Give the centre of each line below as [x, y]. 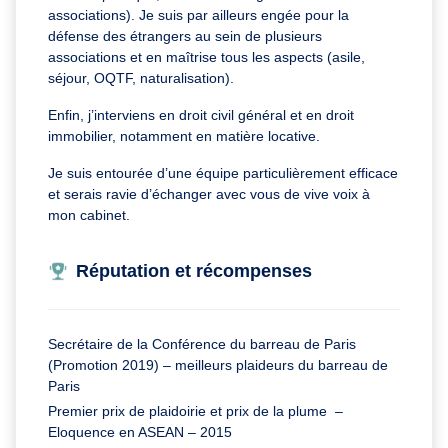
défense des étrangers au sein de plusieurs [185, 35]
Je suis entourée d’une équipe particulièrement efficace [223, 172]
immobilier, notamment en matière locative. [186, 135]
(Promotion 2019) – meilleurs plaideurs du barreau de [218, 364]
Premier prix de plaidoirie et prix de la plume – [195, 410]
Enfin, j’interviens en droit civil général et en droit [201, 114]
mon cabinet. [91, 214]
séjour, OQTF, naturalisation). [141, 77]
